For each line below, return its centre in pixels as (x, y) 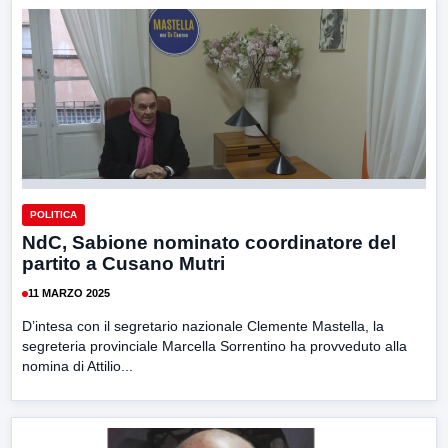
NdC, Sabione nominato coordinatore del (209, 242)
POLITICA (53, 214)
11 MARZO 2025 (69, 293)
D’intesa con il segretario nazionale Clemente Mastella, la (203, 325)
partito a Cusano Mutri (123, 263)
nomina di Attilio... (77, 365)
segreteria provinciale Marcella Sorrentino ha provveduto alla (214, 345)
